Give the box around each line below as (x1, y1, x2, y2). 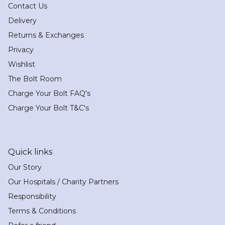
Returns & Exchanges (8, 30, 84, 40)
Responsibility (8, 191, 56, 201)
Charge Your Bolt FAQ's (8, 88, 90, 98)
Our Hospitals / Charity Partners (8, 177, 119, 186)
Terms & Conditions (8, 206, 76, 215)
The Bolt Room (8, 74, 62, 83)
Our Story (8, 162, 42, 172)
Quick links (8, 146, 52, 157)
